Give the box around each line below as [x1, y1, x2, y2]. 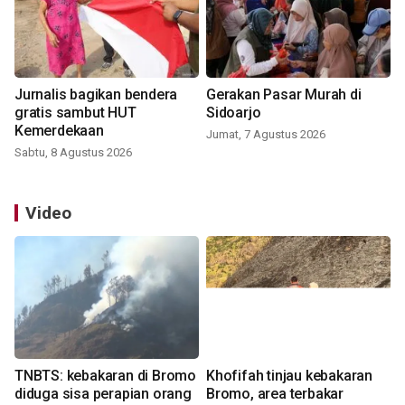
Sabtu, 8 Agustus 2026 [14, 145, 132, 159]
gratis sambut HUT [14, 103, 137, 121]
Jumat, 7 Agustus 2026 [206, 127, 325, 141]
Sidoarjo [206, 103, 261, 121]
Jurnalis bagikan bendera [14, 85, 178, 103]
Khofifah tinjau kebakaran [206, 366, 372, 384]
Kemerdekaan [14, 121, 104, 139]
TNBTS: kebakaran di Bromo [14, 366, 196, 384]
